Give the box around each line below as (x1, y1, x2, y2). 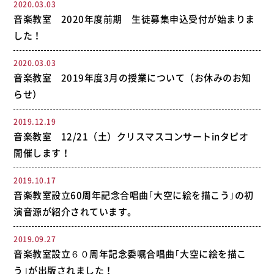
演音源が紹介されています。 (13, 205, 137, 218)
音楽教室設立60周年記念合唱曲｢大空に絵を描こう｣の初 (13, 188, 254, 202)
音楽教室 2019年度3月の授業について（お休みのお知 (13, 71, 251, 84)
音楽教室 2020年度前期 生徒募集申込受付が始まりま (13, 12, 255, 26)
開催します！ (13, 146, 71, 160)
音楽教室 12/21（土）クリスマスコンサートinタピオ (13, 130, 258, 143)
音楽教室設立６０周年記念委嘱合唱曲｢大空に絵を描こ (13, 247, 246, 261)
